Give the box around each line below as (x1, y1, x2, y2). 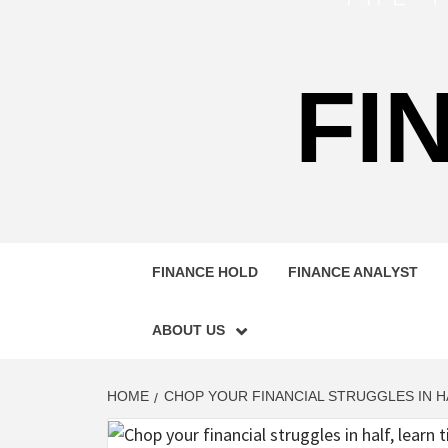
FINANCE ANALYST (288, 264, 418, 280)
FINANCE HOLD (152, 264, 258, 280)
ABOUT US (152, 322, 225, 338)
